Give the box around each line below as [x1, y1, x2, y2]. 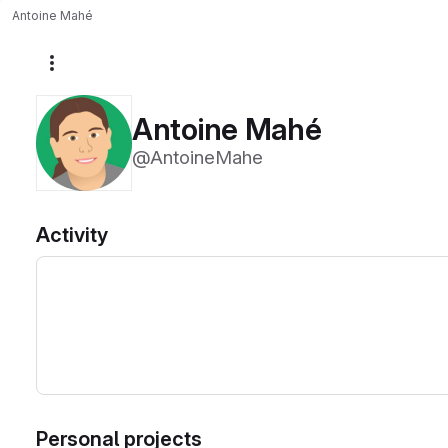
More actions [59, 61, 145, 78]
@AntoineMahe [132, 146, 263, 169]
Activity [36, 223, 108, 247]
